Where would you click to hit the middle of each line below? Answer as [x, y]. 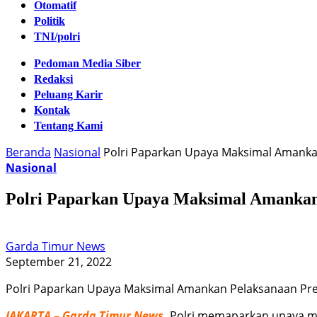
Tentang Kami [68, 126]
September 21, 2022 [59, 261]
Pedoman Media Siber [87, 63]
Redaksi [53, 79]
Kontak [52, 110]
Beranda [28, 152]
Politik [50, 21]
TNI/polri [57, 36]
